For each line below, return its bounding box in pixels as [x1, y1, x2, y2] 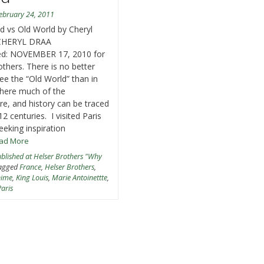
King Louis [16, 172, 49, 183]
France [19, 161, 42, 172]
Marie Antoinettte [52, 172, 108, 183]
